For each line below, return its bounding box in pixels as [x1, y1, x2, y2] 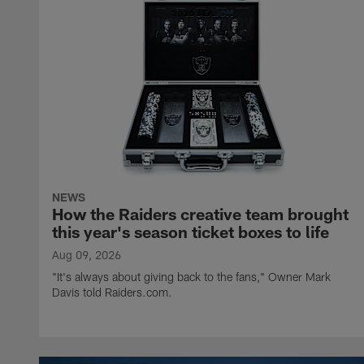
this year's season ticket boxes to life [52, 222, 329, 242]
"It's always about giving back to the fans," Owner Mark [52, 270, 331, 284]
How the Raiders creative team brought [52, 204, 349, 224]
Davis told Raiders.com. [52, 285, 172, 300]
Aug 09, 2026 [52, 248, 121, 262]
